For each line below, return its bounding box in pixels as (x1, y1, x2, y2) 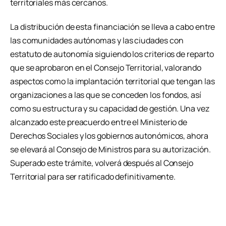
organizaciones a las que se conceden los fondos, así (10, 89, 201, 100)
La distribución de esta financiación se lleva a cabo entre (10, 21, 215, 32)
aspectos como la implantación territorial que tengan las (10, 75, 215, 87)
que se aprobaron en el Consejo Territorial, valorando (10, 62, 201, 73)
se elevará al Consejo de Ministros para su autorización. (10, 143, 211, 155)
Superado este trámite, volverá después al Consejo (10, 157, 194, 168)
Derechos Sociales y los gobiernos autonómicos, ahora (10, 130, 208, 141)
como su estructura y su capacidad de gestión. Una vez (10, 102, 209, 114)
